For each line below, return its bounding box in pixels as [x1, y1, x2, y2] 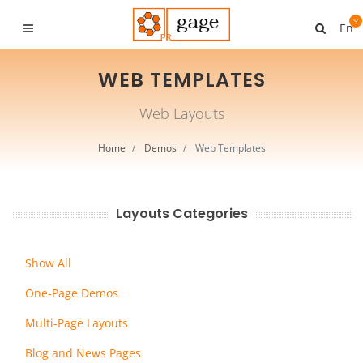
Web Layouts [139, 104, 224, 123]
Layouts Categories [115, 204, 248, 223]
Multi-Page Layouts [25, 315, 128, 331]
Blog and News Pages [25, 345, 141, 361]
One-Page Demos [25, 285, 118, 301]
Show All [25, 255, 71, 271]
